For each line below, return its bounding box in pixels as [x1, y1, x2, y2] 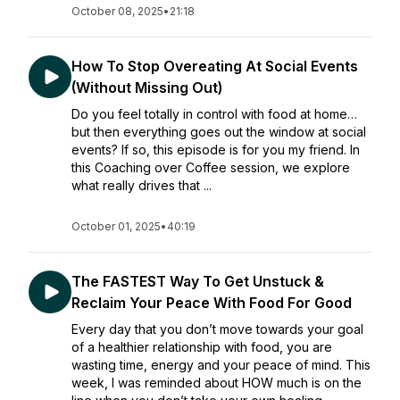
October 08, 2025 [71, 4, 163, 18]
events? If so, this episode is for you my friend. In [71, 142, 360, 157]
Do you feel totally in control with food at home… [71, 106, 357, 121]
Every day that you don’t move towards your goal [71, 321, 363, 337]
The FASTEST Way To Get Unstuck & [71, 272, 324, 290]
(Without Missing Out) [71, 79, 222, 96]
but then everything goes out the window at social [71, 124, 366, 139]
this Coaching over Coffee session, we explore [71, 160, 350, 175]
